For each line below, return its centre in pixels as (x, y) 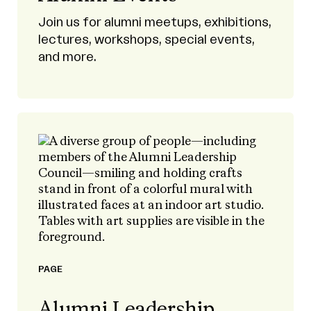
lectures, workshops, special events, (146, 40)
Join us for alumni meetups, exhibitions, (155, 22)
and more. (67, 57)
